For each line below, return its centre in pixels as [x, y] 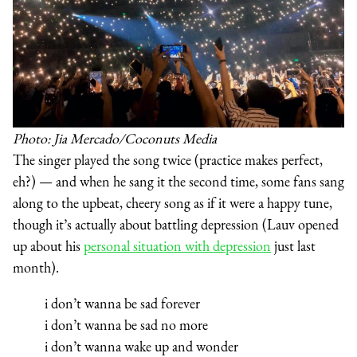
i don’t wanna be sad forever [122, 303]
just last [293, 245]
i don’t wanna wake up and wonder [141, 346]
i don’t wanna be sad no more [126, 324]
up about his [48, 245]
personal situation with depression [177, 245]
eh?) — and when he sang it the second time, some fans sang [178, 181]
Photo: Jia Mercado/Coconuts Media [115, 138]
